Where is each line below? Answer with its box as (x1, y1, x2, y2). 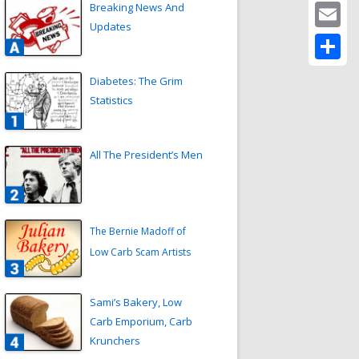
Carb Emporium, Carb (90, 314, 192, 329)
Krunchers (90, 333, 140, 349)
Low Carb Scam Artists (90, 245, 191, 260)
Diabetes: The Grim (90, 74, 183, 89)
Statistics (90, 93, 133, 108)
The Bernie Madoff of (90, 224, 186, 239)
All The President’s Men (90, 147, 203, 163)
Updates (90, 19, 131, 34)
